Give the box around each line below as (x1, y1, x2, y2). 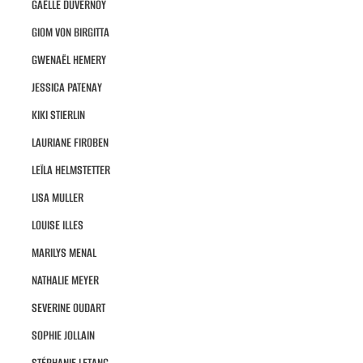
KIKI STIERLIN (31, 106, 85, 124)
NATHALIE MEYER (31, 271, 99, 289)
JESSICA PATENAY (31, 79, 102, 96)
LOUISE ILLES (31, 216, 83, 234)
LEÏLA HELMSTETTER (31, 161, 110, 179)
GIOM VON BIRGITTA (31, 23, 109, 41)
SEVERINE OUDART (31, 299, 105, 317)
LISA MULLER (31, 189, 83, 207)
